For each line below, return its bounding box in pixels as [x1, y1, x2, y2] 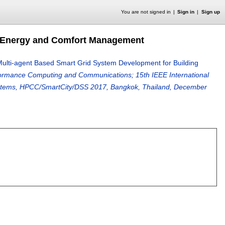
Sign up [201, 9, 220, 15]
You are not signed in [121, 9, 171, 15]
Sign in [177, 9, 195, 15]
